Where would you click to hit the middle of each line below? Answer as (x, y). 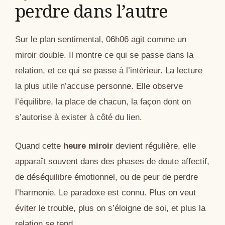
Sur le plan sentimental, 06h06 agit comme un (101, 40)
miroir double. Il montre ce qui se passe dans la (104, 55)
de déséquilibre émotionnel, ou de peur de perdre (106, 177)
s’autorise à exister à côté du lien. (79, 118)
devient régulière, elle (154, 146)
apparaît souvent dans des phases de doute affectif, (112, 161)
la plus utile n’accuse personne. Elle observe (99, 86)
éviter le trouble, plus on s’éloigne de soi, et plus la (110, 208)
